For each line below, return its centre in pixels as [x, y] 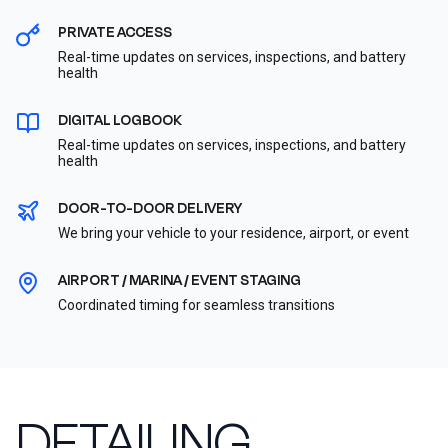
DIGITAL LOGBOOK [120, 121]
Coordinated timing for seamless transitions [196, 305]
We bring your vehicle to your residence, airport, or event [233, 233]
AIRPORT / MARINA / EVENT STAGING [179, 281]
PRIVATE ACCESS [115, 33]
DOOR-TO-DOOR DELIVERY [150, 209]
